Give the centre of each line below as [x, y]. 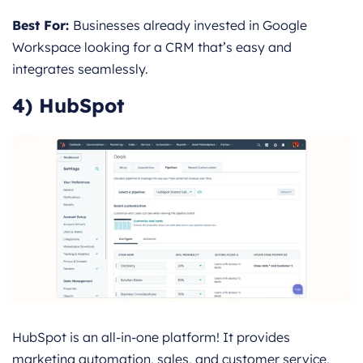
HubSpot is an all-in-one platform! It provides [151, 337]
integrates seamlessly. [80, 69]
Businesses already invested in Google [190, 26]
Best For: [43, 26]
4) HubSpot [68, 106]
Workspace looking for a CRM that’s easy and [152, 47]
